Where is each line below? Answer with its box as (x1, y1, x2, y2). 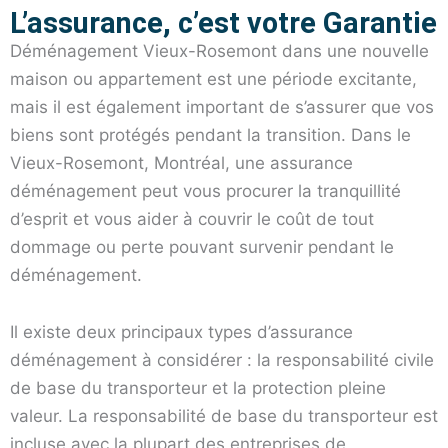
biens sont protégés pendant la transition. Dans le (10, 124, 411, 145)
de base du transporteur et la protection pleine (10, 378, 386, 399)
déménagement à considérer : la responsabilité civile (10, 350, 434, 371)
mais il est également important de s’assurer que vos (10, 96, 434, 117)
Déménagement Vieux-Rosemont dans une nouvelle (10, 40, 429, 61)
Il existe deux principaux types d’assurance (10, 322, 353, 343)
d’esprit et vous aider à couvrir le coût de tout (10, 208, 374, 229)
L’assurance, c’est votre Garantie (10, 5, 437, 40)
